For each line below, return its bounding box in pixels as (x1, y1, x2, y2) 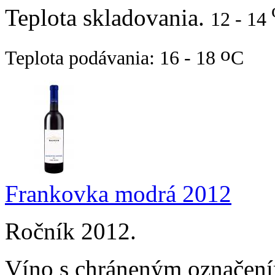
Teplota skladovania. (5, 4, 211, 31)
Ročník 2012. (5, 218, 136, 245)
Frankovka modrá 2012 (5, 180, 231, 207)
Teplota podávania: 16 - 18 (5, 47, 220, 69)
